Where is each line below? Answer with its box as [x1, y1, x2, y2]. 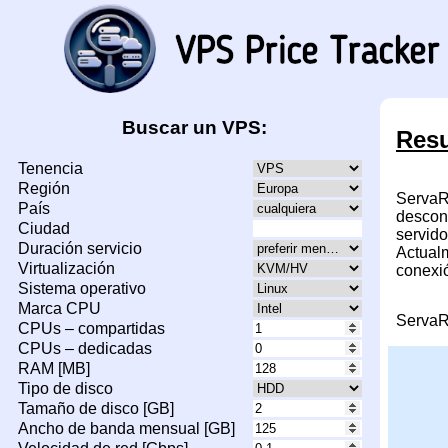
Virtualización [18, 260, 115, 278]
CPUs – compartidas [18, 320, 165, 338]
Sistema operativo [18, 280, 146, 298]
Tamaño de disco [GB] [18, 400, 174, 418]
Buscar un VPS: [121, 117, 267, 139]
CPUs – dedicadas [18, 340, 152, 358]
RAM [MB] [18, 360, 90, 378]
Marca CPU [18, 300, 101, 318]
